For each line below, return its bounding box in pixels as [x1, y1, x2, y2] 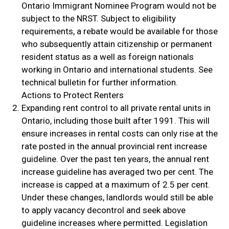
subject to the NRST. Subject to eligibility [21, 13, 176, 24]
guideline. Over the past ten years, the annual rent [21, 154, 209, 165]
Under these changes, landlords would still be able [21, 192, 213, 203]
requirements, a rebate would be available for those [21, 26, 218, 37]
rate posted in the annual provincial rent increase [21, 141, 207, 152]
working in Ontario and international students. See [21, 64, 213, 75]
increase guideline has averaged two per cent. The [21, 167, 213, 177]
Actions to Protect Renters [21, 90, 124, 101]
